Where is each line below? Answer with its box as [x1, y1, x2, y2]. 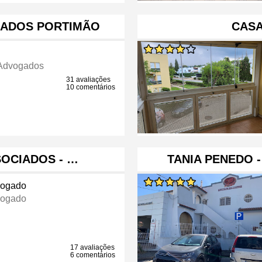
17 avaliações [70, 243, 115, 252]
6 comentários [70, 251, 116, 260]
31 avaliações [66, 75, 111, 84]
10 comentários [66, 83, 116, 92]
